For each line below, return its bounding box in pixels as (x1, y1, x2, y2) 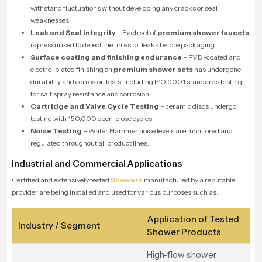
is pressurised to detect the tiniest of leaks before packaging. (30, 40, 216, 49)
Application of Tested (147, 213, 239, 225)
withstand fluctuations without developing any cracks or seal (30, 3, 218, 12)
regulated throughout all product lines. (30, 138, 149, 147)
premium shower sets (113, 64, 193, 74)
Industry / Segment (18, 219, 100, 231)
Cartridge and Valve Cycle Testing (30, 101, 159, 111)
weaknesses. (30, 15, 71, 25)
